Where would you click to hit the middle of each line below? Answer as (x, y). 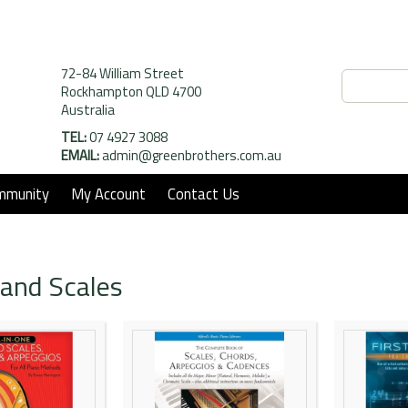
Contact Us (204, 194)
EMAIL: (80, 156)
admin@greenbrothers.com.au (192, 156)
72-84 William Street (122, 74)
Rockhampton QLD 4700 (131, 92)
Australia (88, 110)
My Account (108, 194)
